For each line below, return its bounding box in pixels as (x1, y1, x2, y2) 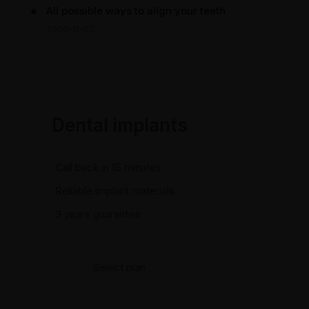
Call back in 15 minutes (55, 161, 161, 174)
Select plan (93, 261, 146, 274)
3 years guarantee (55, 208, 141, 221)
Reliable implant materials (55, 184, 175, 197)
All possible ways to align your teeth (46, 4, 226, 17)
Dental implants (52, 114, 188, 136)
